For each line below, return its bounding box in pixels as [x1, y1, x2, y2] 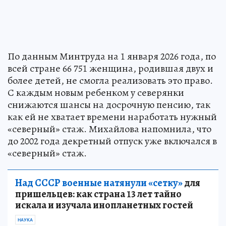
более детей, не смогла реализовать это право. [8, 73, 213, 87]
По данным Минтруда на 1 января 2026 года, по [8, 49, 216, 63]
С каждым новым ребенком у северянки [8, 85, 184, 99]
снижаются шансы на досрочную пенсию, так [8, 97, 210, 111]
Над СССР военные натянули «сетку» [15, 176, 183, 190]
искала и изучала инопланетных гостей [15, 198, 193, 212]
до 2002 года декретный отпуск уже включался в [8, 134, 217, 148]
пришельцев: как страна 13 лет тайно [15, 187, 182, 201]
